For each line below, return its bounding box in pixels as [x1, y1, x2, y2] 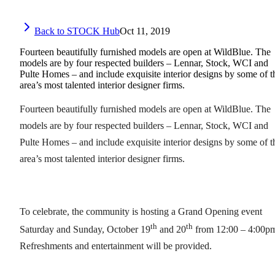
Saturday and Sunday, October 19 [20, 224, 150, 235]
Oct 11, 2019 [120, 25, 170, 36]
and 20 [157, 224, 186, 235]
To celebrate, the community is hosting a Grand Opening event [20, 206, 262, 217]
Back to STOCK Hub [34, 25, 120, 36]
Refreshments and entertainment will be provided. [20, 241, 212, 252]
